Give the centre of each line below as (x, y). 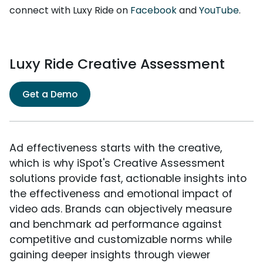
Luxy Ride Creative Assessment (117, 63)
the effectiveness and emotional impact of (121, 193)
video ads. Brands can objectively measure (121, 209)
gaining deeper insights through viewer (110, 254)
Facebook (154, 10)
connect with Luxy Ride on (70, 10)
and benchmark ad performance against (116, 224)
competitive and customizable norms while (121, 239)
